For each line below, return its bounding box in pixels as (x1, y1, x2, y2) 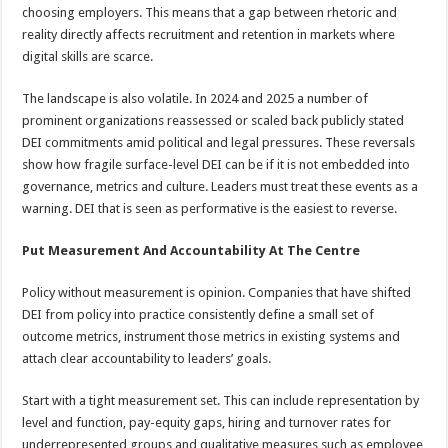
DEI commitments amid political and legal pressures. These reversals (22, 135, 416, 150)
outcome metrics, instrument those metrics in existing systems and (22, 329, 401, 344)
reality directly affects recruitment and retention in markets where (22, 27, 396, 42)
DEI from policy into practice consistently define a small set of (22, 307, 375, 322)
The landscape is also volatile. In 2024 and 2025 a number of (22, 91, 369, 106)
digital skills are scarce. (22, 49, 154, 64)
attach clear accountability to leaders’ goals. (22, 351, 272, 366)
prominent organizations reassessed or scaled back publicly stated (22, 113, 405, 128)
